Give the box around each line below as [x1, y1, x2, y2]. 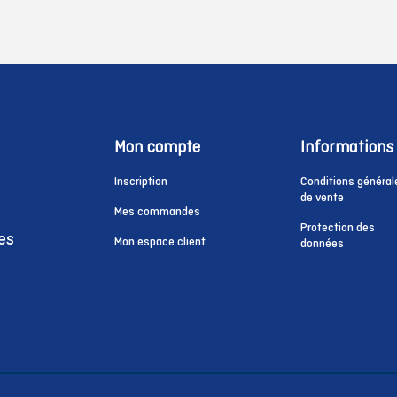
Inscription [113, 175, 167, 188]
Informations [300, 137, 394, 156]
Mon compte [113, 137, 200, 156]
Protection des [300, 221, 376, 234]
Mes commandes [113, 205, 200, 218]
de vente [300, 191, 345, 204]
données [300, 237, 345, 250]
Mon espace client [113, 235, 206, 248]
